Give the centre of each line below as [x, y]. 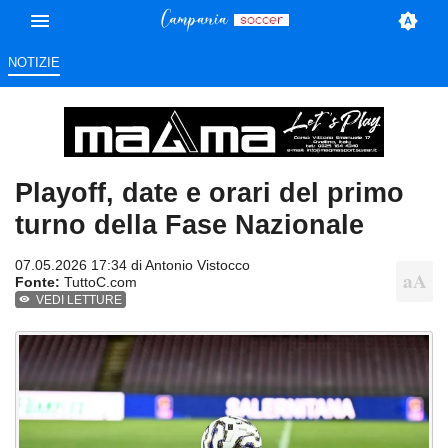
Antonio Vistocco [197, 265]
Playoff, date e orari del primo [209, 193]
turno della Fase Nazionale [189, 225]
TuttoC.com [98, 282]
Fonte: [37, 282]
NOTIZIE [33, 63]
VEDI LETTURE [79, 300]
